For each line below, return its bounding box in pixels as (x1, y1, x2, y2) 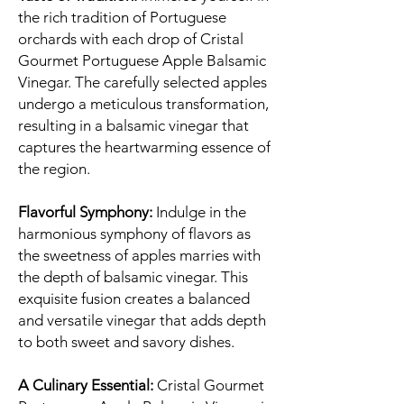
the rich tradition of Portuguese (18, 8, 226, 27)
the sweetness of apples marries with (18, 246, 261, 265)
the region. (18, 160, 90, 179)
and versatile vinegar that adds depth (18, 311, 266, 330)
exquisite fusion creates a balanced (18, 289, 250, 308)
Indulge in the (152, 203, 246, 222)
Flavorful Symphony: (18, 203, 152, 222)
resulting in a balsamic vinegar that (18, 116, 249, 135)
